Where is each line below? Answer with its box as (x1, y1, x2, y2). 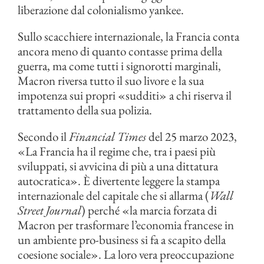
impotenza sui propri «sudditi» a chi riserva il (18, 87, 232, 103)
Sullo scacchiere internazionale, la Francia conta (18, 28, 239, 44)
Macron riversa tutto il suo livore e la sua (18, 72, 204, 88)
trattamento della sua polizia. (18, 102, 152, 118)
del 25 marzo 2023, (146, 128, 237, 144)
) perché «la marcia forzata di (81, 202, 217, 218)
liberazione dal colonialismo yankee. (18, 2, 184, 18)
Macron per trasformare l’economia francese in (18, 217, 234, 233)
